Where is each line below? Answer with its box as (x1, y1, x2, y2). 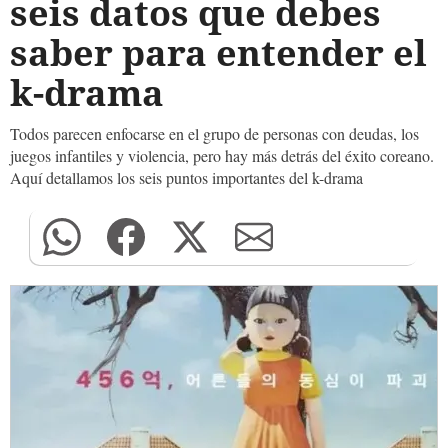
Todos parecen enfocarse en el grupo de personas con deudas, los (10, 123, 419, 144)
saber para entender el (10, 28, 427, 77)
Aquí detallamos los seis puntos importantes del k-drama (10, 167, 363, 188)
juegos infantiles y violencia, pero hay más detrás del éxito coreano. (10, 145, 434, 166)
